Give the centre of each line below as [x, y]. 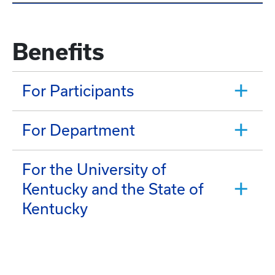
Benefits [58, 52]
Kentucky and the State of [113, 189]
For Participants [78, 91]
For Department [79, 130]
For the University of [94, 169]
